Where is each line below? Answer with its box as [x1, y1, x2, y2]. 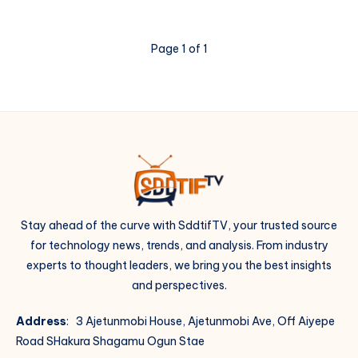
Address [16, 314, 66, 329]
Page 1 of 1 [150, 42, 208, 56]
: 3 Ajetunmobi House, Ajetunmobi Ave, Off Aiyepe [66, 314, 335, 329]
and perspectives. [131, 278, 227, 293]
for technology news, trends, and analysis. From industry [30, 238, 328, 253]
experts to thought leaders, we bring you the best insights [26, 258, 332, 273]
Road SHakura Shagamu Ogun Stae [16, 334, 205, 349]
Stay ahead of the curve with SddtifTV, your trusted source [21, 218, 337, 233]
